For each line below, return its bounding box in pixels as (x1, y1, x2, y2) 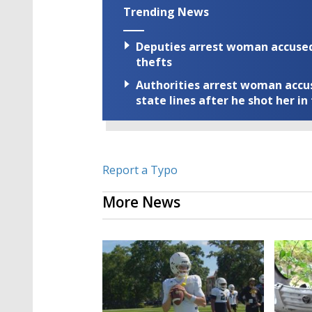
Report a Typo (102, 162, 178, 178)
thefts (136, 54, 172, 70)
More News (102, 192, 180, 212)
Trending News (123, 4, 209, 19)
